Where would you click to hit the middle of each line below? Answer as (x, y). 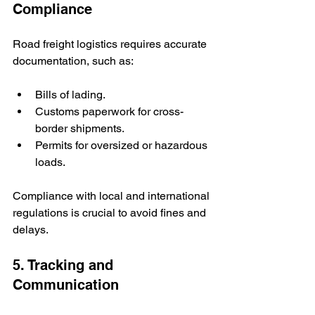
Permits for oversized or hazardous (123, 145)
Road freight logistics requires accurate (111, 44)
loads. (50, 162)
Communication (66, 284)
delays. (31, 229)
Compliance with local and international (112, 195)
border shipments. (80, 128)
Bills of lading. (70, 94)
